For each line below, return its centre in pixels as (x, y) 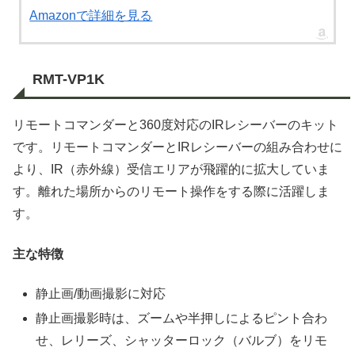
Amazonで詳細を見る (91, 15)
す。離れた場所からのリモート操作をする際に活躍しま (171, 192)
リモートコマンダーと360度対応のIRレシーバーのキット (176, 125)
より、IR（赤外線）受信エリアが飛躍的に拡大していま (171, 170)
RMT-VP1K (69, 79)
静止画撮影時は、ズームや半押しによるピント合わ (182, 319)
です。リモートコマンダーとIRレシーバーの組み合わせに (177, 147)
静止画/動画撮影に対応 (101, 293)
